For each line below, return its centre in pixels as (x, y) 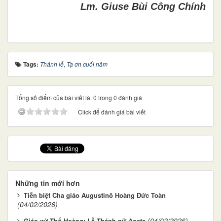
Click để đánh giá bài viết (112, 111)
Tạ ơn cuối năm (87, 64)
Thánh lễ (52, 64)
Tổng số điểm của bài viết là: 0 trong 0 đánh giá (79, 97)
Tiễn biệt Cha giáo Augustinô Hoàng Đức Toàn (95, 195)
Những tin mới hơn (48, 183)
